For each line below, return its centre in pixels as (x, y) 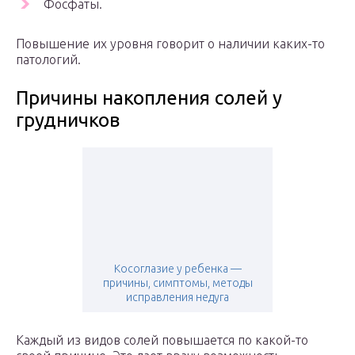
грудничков (68, 120)
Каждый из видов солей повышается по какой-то (162, 340)
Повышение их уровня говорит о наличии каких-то (170, 44)
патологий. (48, 60)
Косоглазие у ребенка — (177, 269)
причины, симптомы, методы (177, 283)
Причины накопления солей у (149, 98)
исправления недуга (177, 298)
